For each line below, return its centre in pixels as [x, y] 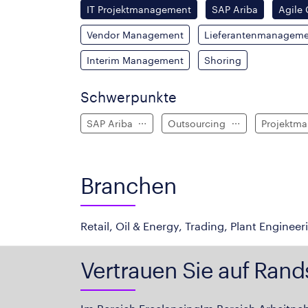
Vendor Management [135, 34]
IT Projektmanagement [139, 9]
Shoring [223, 60]
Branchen [129, 185]
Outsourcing [198, 123]
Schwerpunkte [129, 97]
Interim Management [135, 60]
